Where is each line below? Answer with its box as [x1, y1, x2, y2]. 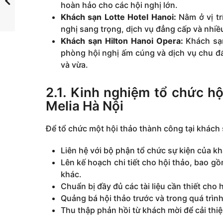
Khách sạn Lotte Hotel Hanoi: [61, 11, 176, 22]
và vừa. [61, 59, 88, 70]
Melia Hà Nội [46, 98, 123, 113]
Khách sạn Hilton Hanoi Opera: [61, 35, 183, 46]
